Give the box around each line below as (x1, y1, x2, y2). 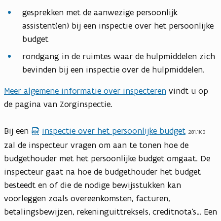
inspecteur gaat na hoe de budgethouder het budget (4, 166, 201, 178)
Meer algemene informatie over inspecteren (4, 85, 166, 97)
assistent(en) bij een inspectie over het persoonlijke (22, 20, 214, 32)
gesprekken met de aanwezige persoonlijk (22, 7, 178, 18)
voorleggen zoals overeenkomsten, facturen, (4, 193, 170, 204)
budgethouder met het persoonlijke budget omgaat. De (4, 153, 210, 164)
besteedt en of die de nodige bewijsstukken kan (4, 180, 181, 191)
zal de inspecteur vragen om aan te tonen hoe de (4, 140, 188, 151)
